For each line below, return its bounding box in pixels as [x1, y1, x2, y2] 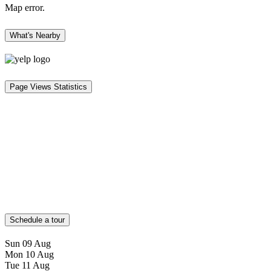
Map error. [5, 2, 45, 13]
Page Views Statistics [10, 82, 87, 91]
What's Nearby [10, 30, 60, 40]
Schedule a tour [10, 215, 65, 225]
